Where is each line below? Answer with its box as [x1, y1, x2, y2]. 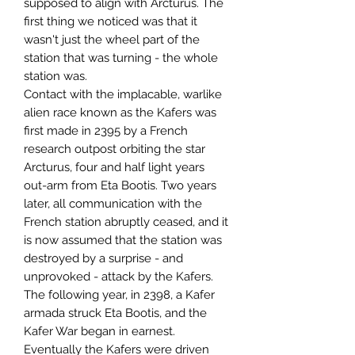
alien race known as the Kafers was [24, 105, 216, 120]
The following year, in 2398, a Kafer [24, 287, 215, 302]
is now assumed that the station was [24, 232, 222, 247]
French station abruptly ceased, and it [24, 214, 228, 229]
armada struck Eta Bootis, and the [24, 305, 207, 320]
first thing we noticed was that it [24, 13, 197, 29]
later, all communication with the [24, 196, 202, 211]
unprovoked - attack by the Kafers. [24, 269, 213, 284]
